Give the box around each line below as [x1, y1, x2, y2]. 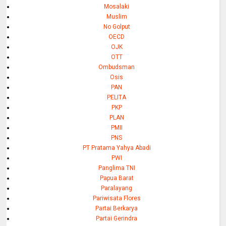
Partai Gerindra [96, 214, 138, 222]
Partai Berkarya [95, 204, 138, 212]
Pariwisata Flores [92, 194, 141, 202]
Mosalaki [104, 3, 130, 10]
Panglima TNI [98, 164, 135, 172]
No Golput [103, 23, 130, 30]
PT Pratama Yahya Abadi [82, 144, 151, 151]
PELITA [107, 93, 127, 101]
